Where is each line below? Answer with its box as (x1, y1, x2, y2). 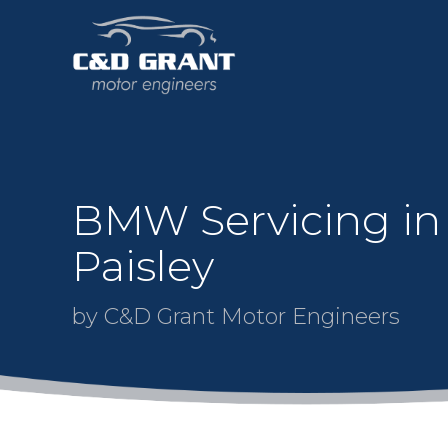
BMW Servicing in (72, 193, 441, 246)
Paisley (72, 239, 214, 292)
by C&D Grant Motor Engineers (72, 302, 400, 330)
